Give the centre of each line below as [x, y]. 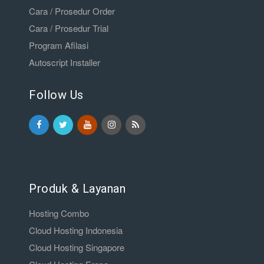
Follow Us [56, 95]
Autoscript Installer [65, 62]
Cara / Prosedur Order [72, 11]
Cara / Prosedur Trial [69, 28]
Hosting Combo [59, 213]
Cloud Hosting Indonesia [76, 230]
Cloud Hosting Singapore [77, 247]
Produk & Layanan [77, 189]
